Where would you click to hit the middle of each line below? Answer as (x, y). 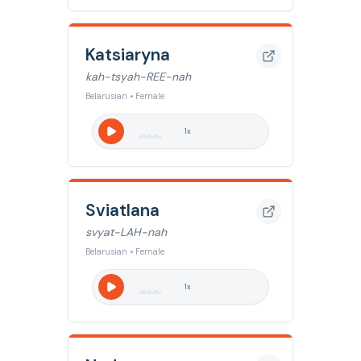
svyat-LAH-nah (126, 232)
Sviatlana (122, 210)
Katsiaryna (128, 54)
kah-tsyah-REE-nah (138, 77)
